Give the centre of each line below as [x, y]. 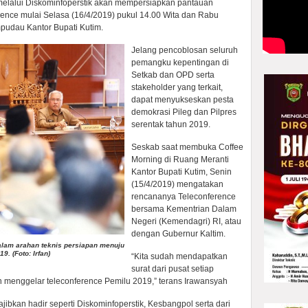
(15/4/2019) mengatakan [177, 184]
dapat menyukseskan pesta [183, 100]
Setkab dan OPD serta [173, 75]
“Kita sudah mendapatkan [179, 256]
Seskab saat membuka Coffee [187, 147]
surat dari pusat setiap [173, 269]
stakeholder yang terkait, [177, 87]
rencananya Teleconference [184, 197]
